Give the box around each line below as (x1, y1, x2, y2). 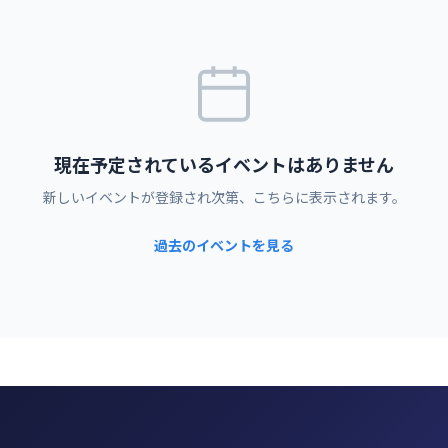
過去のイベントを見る (154, 235, 294, 255)
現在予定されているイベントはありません (54, 151, 394, 177)
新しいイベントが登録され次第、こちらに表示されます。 (42, 187, 406, 207)
